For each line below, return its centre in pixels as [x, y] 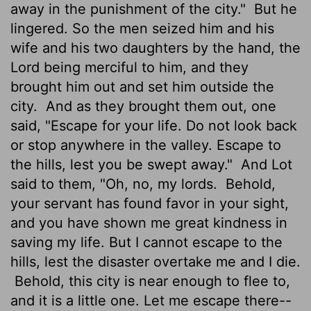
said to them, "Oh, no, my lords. [116, 184]
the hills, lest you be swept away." [124, 164]
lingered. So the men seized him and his [142, 28]
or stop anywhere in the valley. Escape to [146, 145]
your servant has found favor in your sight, [150, 203]
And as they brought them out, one [159, 106]
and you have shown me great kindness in [149, 222]
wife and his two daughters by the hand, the [155, 48]
